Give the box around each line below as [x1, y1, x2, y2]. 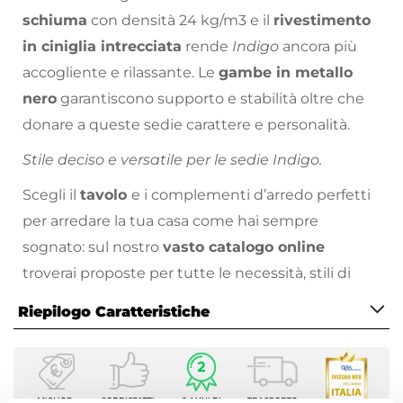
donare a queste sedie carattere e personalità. [22, 116, 350, 134]
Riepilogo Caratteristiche [18, 303, 210, 321]
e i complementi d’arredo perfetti [131, 186, 371, 204]
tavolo [80, 186, 131, 204]
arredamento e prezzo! [22, 291, 185, 309]
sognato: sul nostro [22, 238, 163, 256]
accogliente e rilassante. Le [22, 64, 219, 82]
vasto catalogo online [163, 238, 325, 256]
